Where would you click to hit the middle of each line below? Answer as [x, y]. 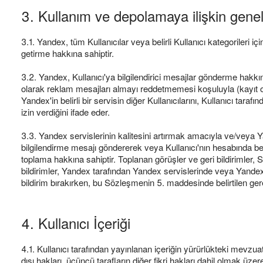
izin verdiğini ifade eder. [65, 112]
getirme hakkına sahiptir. [68, 53]
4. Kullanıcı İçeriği [76, 223]
